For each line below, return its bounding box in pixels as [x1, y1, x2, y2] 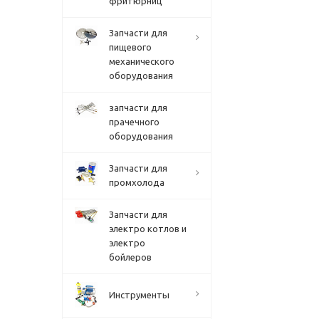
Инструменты [109, 290, 169, 300]
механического [109, 56, 174, 66]
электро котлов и [109, 224, 187, 234]
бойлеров [109, 252, 152, 262]
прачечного [109, 117, 159, 127]
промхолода [109, 177, 164, 187]
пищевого [109, 42, 152, 52]
